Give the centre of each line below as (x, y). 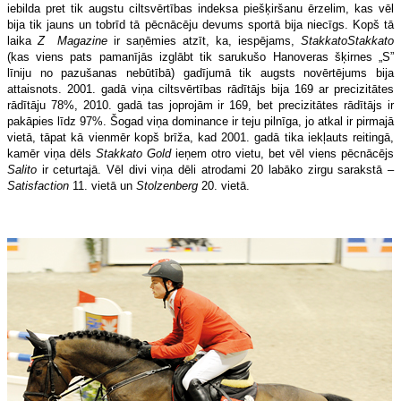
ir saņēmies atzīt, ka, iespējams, (204, 40)
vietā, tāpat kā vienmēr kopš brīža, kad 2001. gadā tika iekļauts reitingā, (200, 137)
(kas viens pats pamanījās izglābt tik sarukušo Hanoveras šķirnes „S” (200, 56)
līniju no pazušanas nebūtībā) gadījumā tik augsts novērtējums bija (200, 73)
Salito (22, 169)
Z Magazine (73, 40)
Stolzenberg (167, 185)
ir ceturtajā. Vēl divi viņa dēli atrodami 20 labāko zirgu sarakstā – (215, 169)
